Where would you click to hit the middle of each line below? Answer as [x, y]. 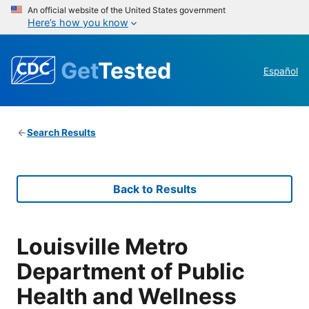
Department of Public [131, 271]
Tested [134, 70]
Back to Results [154, 189]
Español [281, 71]
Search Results [61, 133]
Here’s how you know [78, 22]
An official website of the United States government [127, 10]
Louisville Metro [102, 246]
